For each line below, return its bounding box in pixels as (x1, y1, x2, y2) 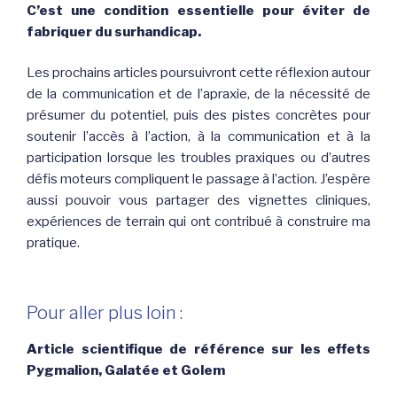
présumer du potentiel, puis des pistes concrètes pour (27, 107, 370, 124)
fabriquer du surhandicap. (27, 23, 201, 40)
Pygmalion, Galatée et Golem (27, 362, 225, 378)
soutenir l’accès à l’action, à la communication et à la (27, 128, 370, 145)
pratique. (27, 235, 80, 252)
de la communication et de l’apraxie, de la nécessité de (27, 86, 370, 103)
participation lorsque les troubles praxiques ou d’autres (27, 150, 370, 167)
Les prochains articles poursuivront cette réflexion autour (27, 65, 370, 82)
